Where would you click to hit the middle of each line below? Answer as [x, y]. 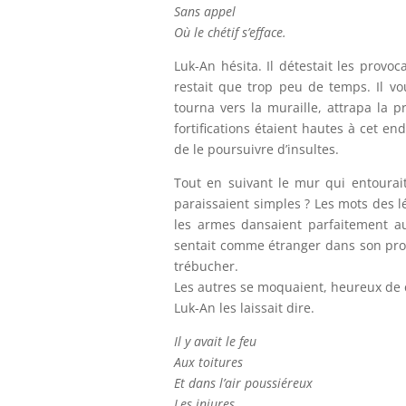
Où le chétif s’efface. [230, 32]
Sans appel [205, 11]
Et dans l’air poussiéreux [243, 383]
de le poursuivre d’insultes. [256, 149]
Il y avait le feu [215, 341]
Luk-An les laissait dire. [244, 308]
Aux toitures [208, 362]
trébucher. [206, 266]
